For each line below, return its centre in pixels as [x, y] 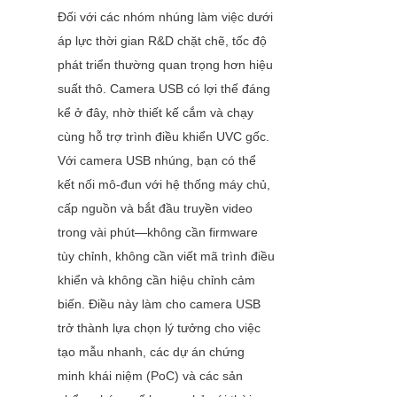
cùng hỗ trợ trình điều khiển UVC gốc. [163, 137]
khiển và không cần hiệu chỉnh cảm [156, 280]
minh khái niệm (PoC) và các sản [150, 376]
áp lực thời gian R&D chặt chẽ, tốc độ [162, 41]
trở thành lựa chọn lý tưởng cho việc [159, 328]
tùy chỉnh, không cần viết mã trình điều [166, 257]
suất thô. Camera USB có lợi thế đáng [164, 89]
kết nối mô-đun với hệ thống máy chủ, [164, 185]
